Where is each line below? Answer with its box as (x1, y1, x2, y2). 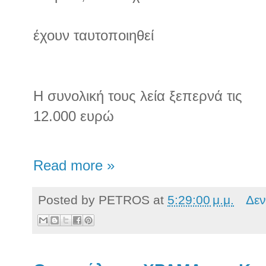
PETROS (99, 192, 150, 207)
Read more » (33, 157, 115, 173)
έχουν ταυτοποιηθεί (33, 27, 154, 44)
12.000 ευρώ (33, 108, 114, 125)
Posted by (38, 192, 99, 207)
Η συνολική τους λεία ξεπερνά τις (33, 88, 242, 104)
